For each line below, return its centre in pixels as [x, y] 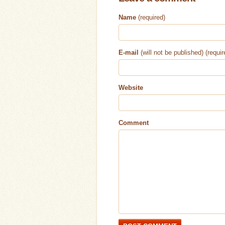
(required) [151, 18]
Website [131, 88]
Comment [134, 123]
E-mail [129, 53]
